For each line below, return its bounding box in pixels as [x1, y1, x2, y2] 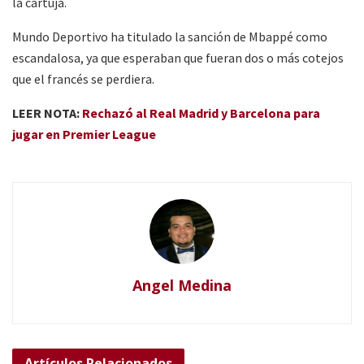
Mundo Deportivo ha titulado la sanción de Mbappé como [12, 28, 327, 45]
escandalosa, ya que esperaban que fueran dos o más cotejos [12, 49, 344, 66]
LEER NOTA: [12, 104, 82, 121]
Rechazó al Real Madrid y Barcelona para [82, 104, 320, 121]
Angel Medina [132, 275, 232, 295]
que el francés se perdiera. [12, 70, 154, 87]
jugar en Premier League [12, 125, 156, 142]
